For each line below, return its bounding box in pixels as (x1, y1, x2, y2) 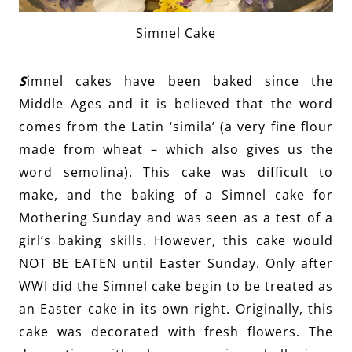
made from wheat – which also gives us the (19, 141, 333, 159)
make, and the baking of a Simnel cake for (19, 186, 333, 204)
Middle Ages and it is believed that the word (19, 95, 333, 113)
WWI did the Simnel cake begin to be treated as (19, 277, 333, 295)
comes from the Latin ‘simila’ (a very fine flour (19, 118, 333, 136)
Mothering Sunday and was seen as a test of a (19, 209, 333, 227)
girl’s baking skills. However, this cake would (19, 232, 333, 250)
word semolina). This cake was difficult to (19, 163, 333, 181)
